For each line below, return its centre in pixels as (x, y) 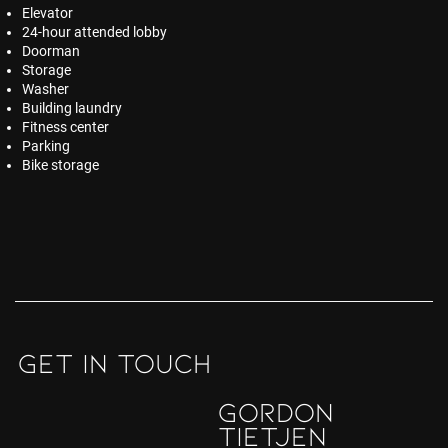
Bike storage (61, 164)
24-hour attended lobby (95, 31)
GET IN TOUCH (114, 362)
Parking (46, 145)
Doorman (51, 50)
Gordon (276, 410)
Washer (46, 88)
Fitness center (66, 126)
